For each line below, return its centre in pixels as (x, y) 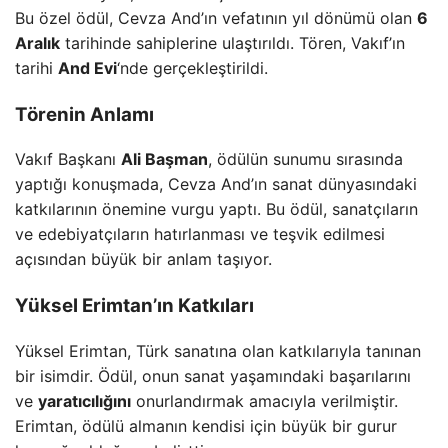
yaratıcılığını (84, 400)
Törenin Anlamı (84, 114)
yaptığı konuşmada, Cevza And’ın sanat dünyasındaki (216, 184)
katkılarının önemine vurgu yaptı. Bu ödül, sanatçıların (216, 209)
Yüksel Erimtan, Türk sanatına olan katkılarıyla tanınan (218, 350)
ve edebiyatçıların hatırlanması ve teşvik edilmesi (200, 234)
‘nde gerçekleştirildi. (192, 67)
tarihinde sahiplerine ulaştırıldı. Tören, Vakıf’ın (232, 42)
